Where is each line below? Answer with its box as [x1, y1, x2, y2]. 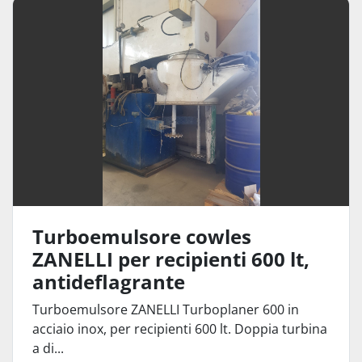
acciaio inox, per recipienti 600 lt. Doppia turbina [32, 320, 327, 338]
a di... [32, 339, 64, 357]
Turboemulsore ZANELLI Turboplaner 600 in [32, 301, 299, 318]
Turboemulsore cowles [32, 223, 251, 250]
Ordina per [133, 32, 215, 53]
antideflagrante [32, 268, 185, 295]
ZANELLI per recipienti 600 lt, [32, 246, 309, 272]
